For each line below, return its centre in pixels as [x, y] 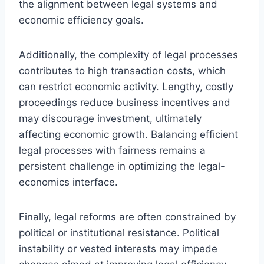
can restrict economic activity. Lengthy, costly [126, 86]
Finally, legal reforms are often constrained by [127, 217]
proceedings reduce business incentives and [125, 102]
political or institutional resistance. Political [119, 232]
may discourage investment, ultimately [110, 118]
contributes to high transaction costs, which [122, 70]
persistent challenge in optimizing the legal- [122, 166]
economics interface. [68, 182]
